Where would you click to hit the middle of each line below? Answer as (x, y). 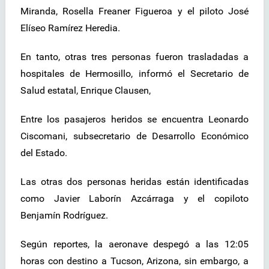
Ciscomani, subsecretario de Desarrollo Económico (134, 136)
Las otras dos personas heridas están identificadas (134, 182)
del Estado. (44, 153)
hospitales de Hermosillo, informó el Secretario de (134, 74)
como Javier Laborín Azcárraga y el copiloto (134, 199)
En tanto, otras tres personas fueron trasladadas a (134, 57)
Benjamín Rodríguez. (64, 216)
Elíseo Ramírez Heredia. (70, 28)
